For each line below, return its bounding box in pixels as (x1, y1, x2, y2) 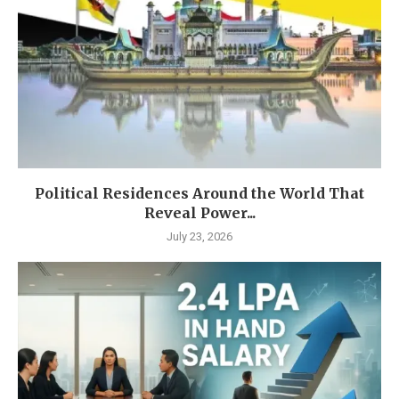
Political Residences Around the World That (35, 184, 364, 202)
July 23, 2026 (167, 230, 232, 243)
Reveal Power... (143, 204, 256, 222)
